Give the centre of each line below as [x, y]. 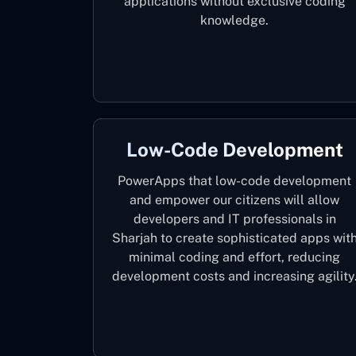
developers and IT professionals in [234, 219]
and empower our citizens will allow [235, 200]
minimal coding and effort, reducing [235, 257]
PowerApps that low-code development [235, 181]
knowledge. [235, 20]
